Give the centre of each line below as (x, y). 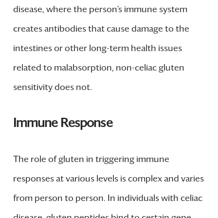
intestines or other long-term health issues (97, 48)
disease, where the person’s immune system (100, 9)
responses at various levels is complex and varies (108, 178)
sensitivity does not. (52, 87)
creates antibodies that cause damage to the (101, 29)
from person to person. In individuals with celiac (108, 198)
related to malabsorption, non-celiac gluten (99, 68)
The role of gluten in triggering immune (91, 159)
